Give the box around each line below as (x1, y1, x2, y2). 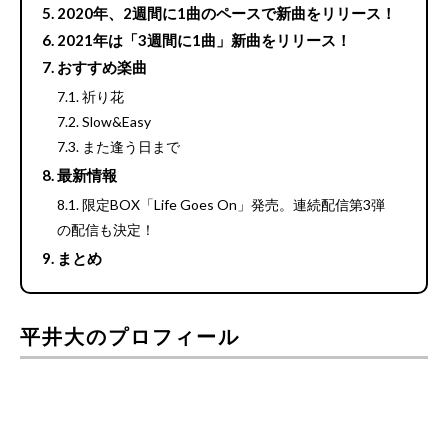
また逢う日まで (82, 138, 180, 156)
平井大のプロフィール (20, 324, 240, 349)
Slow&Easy (82, 113, 151, 131)
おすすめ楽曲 (57, 58, 147, 77)
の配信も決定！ (57, 221, 155, 239)
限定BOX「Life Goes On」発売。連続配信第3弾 (82, 196, 385, 214)
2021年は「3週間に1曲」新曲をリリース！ (57, 31, 351, 50)
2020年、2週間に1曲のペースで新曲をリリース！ (57, 4, 396, 23)
